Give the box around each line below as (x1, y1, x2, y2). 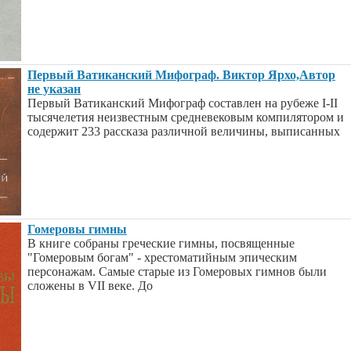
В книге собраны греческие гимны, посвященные (27, 237, 295, 250)
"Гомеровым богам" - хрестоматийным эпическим (27, 251, 297, 264)
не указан (27, 82, 81, 96)
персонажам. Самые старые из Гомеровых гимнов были (27, 265, 327, 278)
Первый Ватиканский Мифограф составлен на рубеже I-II (27, 96, 338, 110)
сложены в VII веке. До (27, 279, 153, 292)
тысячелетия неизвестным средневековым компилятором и (27, 110, 344, 124)
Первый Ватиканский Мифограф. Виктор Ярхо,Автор (27, 68, 335, 81)
